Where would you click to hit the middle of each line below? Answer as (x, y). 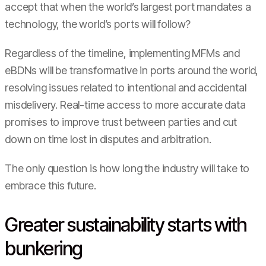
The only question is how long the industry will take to (127, 168)
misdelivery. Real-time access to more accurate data (125, 105)
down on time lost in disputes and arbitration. (109, 139)
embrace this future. (52, 186)
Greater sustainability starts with (126, 225)
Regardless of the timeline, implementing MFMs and (123, 53)
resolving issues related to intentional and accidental (126, 88)
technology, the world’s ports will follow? (98, 24)
